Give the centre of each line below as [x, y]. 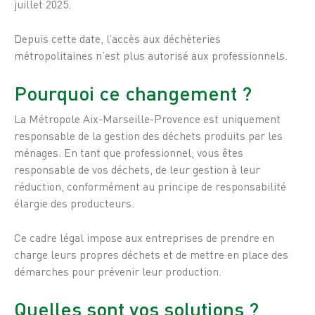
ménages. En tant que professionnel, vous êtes [129, 153]
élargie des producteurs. [74, 203]
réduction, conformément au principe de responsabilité [150, 186]
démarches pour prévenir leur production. [118, 271]
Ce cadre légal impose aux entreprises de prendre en [144, 238]
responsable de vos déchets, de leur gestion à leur [137, 169]
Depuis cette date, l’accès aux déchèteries [117, 39]
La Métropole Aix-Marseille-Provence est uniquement [147, 119]
